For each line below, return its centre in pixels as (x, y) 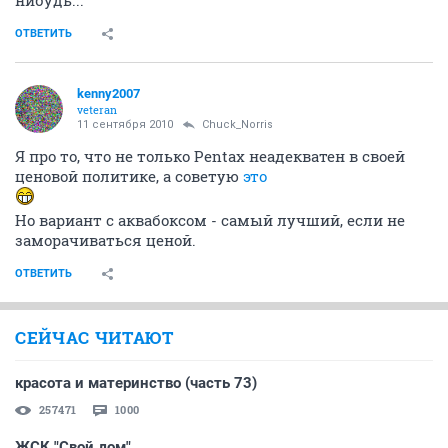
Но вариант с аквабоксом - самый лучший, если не (210, 219)
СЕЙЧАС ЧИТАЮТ (94, 337)
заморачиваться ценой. (105, 239)
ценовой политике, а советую (129, 175)
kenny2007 (108, 93)
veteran (97, 109)
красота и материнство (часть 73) (136, 382)
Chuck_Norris (237, 124)
